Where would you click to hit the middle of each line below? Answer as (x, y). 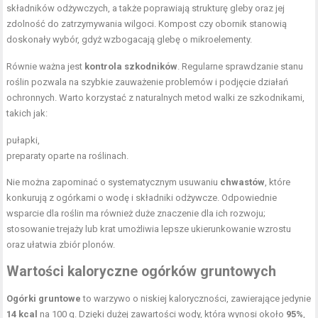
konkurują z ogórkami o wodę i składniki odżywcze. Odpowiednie (142, 198)
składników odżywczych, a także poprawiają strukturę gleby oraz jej (146, 8)
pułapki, (23, 140)
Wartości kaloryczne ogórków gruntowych (142, 272)
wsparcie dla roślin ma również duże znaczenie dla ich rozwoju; (136, 213)
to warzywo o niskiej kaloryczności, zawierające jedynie (196, 298)
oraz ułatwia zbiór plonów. (61, 245)
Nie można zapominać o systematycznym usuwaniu (114, 182)
